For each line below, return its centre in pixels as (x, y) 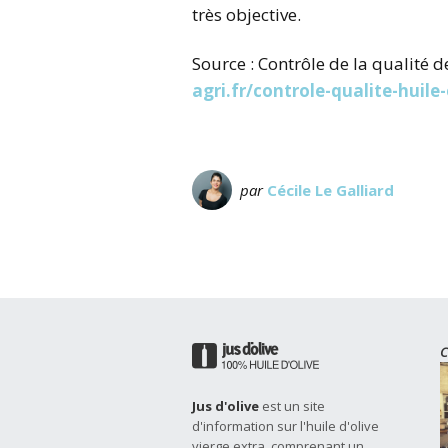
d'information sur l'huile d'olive (285, 425)
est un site (292, 405)
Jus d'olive (225, 405)
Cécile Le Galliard (330, 189)
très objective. (246, 14)
